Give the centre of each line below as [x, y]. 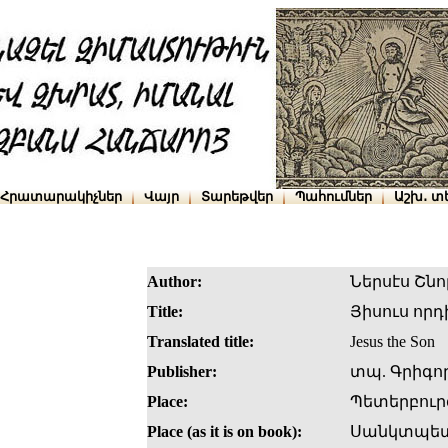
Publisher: [182, 372]
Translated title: [200, 342]
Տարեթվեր [237, 196]
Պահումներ [333, 196]
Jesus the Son [392, 342]
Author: [174, 282]
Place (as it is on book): [224, 432]
